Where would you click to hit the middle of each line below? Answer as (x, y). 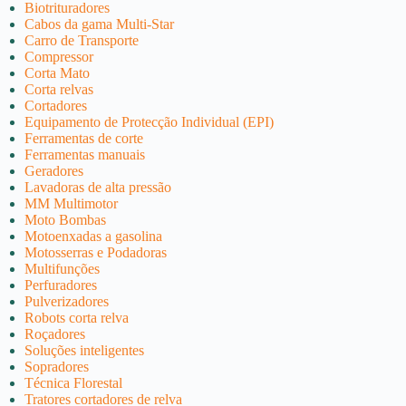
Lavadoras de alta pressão (98, 187)
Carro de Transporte (82, 40)
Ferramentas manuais (85, 154)
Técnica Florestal (74, 382)
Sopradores (57, 366)
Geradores (54, 170)
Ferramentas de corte (84, 138)
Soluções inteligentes (85, 350)
